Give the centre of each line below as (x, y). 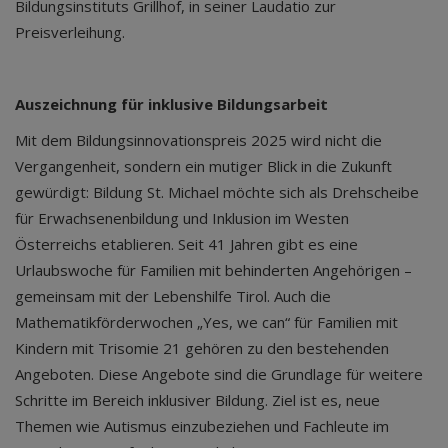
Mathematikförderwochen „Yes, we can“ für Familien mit (206, 322)
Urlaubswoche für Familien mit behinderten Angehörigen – (213, 270)
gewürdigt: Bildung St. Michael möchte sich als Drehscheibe (217, 192)
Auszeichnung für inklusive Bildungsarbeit (171, 104)
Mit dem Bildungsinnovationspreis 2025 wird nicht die (198, 140)
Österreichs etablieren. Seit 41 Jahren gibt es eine (186, 244)
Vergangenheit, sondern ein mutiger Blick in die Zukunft (203, 166)
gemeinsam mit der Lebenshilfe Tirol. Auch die (173, 296)
